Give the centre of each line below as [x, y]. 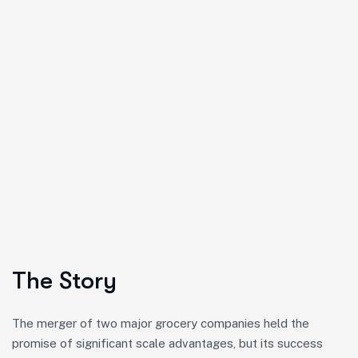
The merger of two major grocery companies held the [161, 323]
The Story [64, 280]
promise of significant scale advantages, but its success [167, 343]
